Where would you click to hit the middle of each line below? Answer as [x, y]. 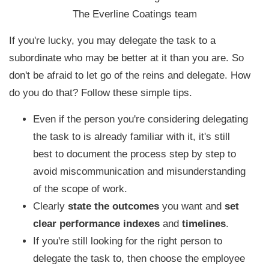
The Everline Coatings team [134, 14]
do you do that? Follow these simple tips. [101, 92]
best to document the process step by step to [134, 154]
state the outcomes [113, 206]
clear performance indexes [96, 223]
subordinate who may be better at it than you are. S [124, 58]
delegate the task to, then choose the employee [139, 258]
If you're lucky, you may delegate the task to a [112, 40]
